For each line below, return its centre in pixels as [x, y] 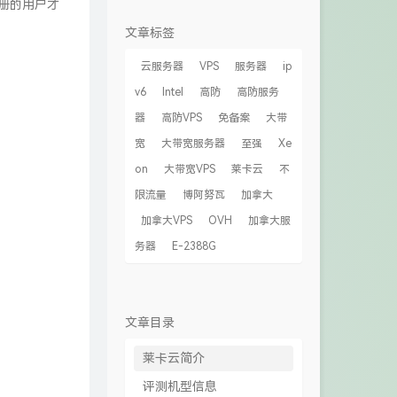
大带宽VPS [190, 169]
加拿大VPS [167, 221]
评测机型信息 [180, 386]
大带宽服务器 [193, 144]
